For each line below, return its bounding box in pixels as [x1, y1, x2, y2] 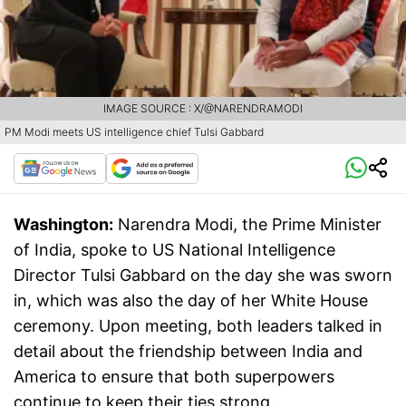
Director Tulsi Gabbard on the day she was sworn [14, 266, 392, 285]
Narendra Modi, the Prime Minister [118, 215, 382, 235]
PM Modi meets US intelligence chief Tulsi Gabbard [5, 125, 264, 140]
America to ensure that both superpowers [14, 367, 334, 387]
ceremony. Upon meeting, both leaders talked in [14, 316, 382, 336]
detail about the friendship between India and [14, 342, 362, 362]
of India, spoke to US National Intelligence [14, 240, 335, 260]
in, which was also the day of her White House [14, 291, 368, 311]
